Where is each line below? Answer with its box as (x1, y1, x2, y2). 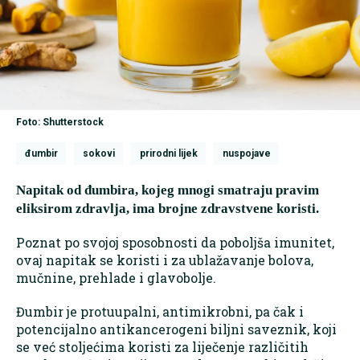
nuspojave (222, 148, 271, 160)
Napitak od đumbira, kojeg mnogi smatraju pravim (16, 182, 319, 198)
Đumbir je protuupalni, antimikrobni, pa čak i (16, 303, 304, 321)
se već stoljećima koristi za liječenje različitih (16, 338, 309, 356)
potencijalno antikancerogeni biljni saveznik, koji (16, 321, 337, 338)
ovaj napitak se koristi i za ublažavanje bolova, (16, 252, 313, 269)
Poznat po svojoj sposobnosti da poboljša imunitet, (16, 234, 334, 252)
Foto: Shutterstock (16, 117, 104, 129)
